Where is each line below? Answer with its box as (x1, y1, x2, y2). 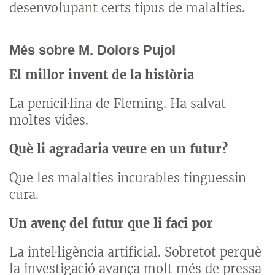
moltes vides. (9, 112, 88, 128)
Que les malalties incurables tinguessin (9, 170, 246, 186)
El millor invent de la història (9, 67, 194, 83)
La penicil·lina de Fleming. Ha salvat (9, 96, 226, 112)
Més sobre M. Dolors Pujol (9, 42, 176, 58)
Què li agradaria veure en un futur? (9, 141, 228, 157)
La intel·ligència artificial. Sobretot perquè (9, 244, 261, 260)
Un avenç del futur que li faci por (9, 215, 213, 231)
